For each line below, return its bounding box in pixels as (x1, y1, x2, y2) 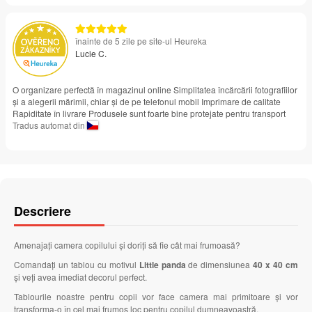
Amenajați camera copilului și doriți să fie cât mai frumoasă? (14, 238, 240, 251)
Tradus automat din (13, 118, 87, 131)
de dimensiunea (185, 258, 253, 270)
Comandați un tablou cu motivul (14, 258, 139, 270)
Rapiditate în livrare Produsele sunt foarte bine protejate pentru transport (13, 107, 286, 119)
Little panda (139, 258, 186, 271)
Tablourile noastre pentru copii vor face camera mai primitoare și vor (14, 290, 298, 302)
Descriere (14, 201, 71, 220)
